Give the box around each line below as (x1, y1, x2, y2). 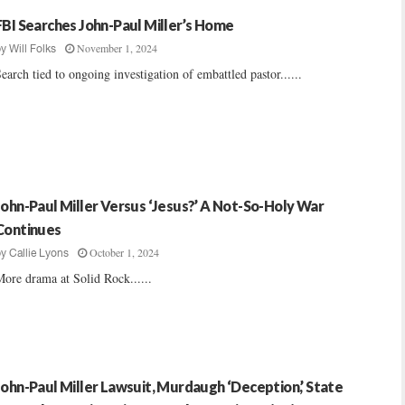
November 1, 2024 (77, 41, 157, 55)
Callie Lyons (9, 247, 69, 259)
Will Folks (9, 42, 56, 55)
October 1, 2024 (89, 245, 159, 259)
